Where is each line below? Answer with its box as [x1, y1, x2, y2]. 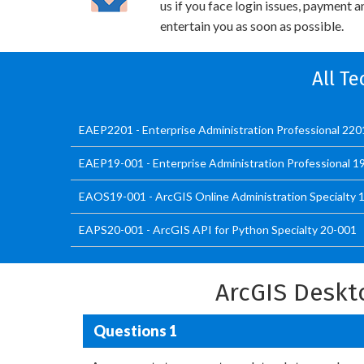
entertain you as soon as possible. [160, 18, 344, 33]
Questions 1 [93, 321, 177, 340]
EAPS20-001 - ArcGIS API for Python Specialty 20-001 [79, 223, 357, 236]
